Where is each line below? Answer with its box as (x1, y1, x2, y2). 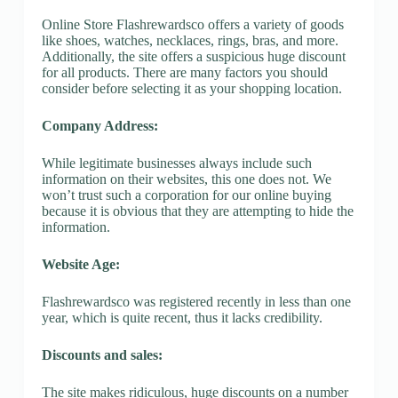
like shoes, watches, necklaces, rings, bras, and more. (41, 32, 338, 48)
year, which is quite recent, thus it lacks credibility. (41, 309, 322, 325)
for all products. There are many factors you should (41, 64, 328, 80)
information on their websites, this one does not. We (41, 171, 331, 187)
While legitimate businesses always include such (41, 155, 312, 171)
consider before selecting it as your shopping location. (41, 80, 342, 96)
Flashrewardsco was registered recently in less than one (41, 293, 351, 309)
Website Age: (41, 256, 120, 272)
